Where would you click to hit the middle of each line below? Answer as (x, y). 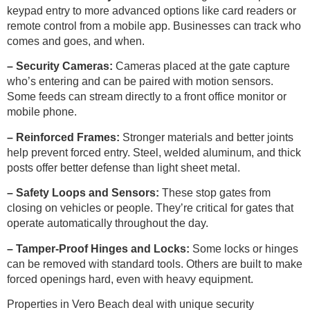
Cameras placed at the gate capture (201, 66)
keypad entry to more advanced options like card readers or (152, 10)
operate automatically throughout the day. (108, 224)
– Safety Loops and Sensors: (84, 193)
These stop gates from (216, 193)
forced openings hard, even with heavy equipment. (130, 279)
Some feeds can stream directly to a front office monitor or (147, 97)
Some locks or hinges (244, 248)
